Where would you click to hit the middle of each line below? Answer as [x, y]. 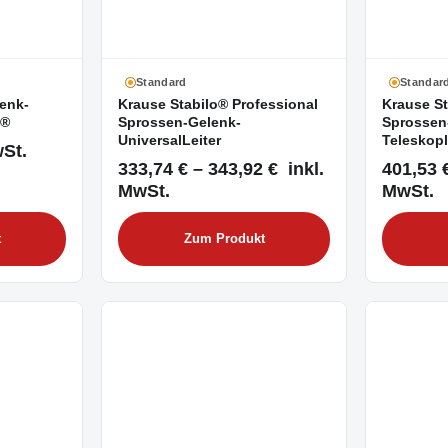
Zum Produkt [224, 238]
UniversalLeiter [169, 140]
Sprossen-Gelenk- [179, 122]
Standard [161, 81]
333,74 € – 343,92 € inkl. [221, 168]
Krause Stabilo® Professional [218, 104]
